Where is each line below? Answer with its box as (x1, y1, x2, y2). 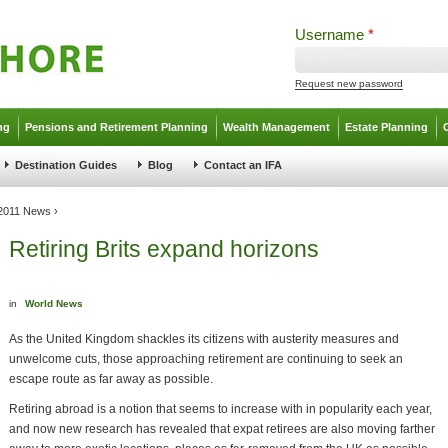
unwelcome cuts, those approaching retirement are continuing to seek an (9, 352, 403, 366)
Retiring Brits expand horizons (9, 236, 319, 262)
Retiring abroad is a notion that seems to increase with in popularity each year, (9, 402, 432, 416)
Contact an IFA (203, 159, 282, 171)
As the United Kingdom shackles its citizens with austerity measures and (9, 332, 399, 346)
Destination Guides (14, 159, 117, 171)
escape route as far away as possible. (9, 372, 213, 386)
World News (25, 298, 83, 309)
